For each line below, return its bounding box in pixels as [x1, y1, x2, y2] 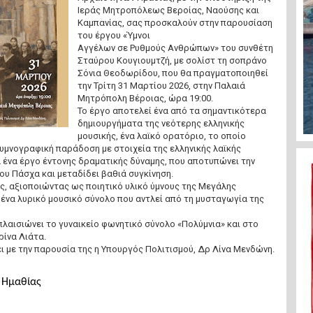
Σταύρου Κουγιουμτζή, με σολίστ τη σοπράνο [77, 55, 267, 66]
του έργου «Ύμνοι [77, 30, 150, 41]
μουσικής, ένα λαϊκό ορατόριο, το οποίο [77, 131, 246, 141]
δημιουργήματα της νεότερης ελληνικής [77, 118, 245, 129]
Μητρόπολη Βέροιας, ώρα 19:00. [77, 93, 213, 103]
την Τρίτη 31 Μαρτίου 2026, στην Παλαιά [77, 80, 245, 91]
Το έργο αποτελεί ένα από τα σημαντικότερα [77, 105, 266, 116]
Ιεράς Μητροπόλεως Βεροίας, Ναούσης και [77, 5, 259, 15]
